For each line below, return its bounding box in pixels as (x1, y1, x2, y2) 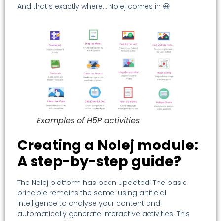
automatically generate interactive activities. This (17, 209, 190, 219)
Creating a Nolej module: (17, 136, 198, 155)
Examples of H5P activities (37, 115, 140, 127)
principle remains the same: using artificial (17, 188, 166, 198)
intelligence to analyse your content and (17, 198, 160, 209)
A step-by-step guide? (17, 152, 181, 172)
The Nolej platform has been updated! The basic (17, 178, 187, 188)
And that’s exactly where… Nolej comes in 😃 (17, 1, 170, 11)
